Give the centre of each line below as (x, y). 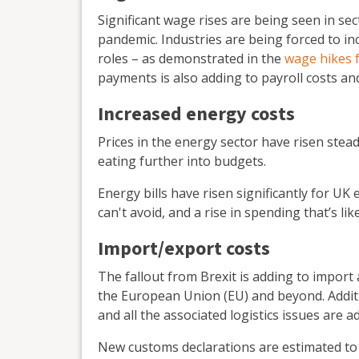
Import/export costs (184, 249)
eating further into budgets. (182, 161)
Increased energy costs (196, 115)
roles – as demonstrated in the (191, 59)
